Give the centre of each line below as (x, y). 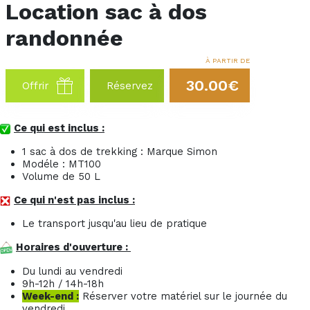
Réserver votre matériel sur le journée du (183, 297)
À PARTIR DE (228, 61)
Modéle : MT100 (62, 164)
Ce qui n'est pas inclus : (74, 200)
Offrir (35, 86)
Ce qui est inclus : (59, 128)
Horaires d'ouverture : (73, 247)
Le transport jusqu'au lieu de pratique (115, 224)
